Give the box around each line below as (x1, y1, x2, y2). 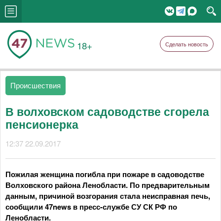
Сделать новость (165, 40, 208, 48)
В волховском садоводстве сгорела (5, 103, 209, 119)
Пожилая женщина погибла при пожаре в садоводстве (5, 169, 204, 180)
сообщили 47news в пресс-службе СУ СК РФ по (5, 201, 177, 212)
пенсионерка (5, 116, 78, 132)
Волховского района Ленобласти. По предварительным (5, 180, 210, 190)
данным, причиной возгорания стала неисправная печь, (5, 190, 210, 201)
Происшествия (10, 80, 61, 90)
